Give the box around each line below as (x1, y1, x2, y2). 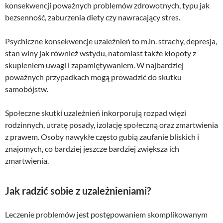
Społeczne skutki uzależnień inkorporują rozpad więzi (5, 108, 186, 117)
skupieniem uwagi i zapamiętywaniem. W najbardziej (5, 60, 184, 70)
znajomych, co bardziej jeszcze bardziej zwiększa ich (5, 143, 179, 153)
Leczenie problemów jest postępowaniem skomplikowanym (5, 209, 208, 219)
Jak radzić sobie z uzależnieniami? (5, 184, 151, 197)
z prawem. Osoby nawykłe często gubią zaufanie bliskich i (5, 131, 199, 141)
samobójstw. (5, 84, 48, 94)
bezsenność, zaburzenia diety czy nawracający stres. (5, 12, 180, 22)
